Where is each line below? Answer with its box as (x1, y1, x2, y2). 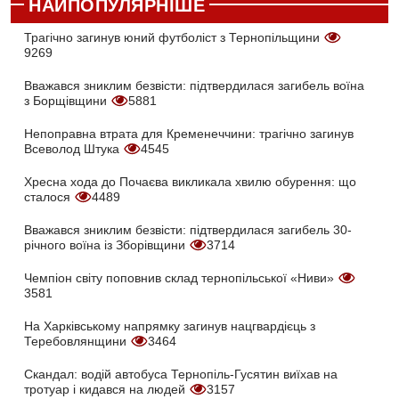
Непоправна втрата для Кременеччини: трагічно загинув (24, 126, 354, 142)
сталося (24, 190, 74, 205)
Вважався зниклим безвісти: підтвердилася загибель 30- (24, 223, 352, 238)
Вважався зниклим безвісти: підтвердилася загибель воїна (24, 78, 364, 94)
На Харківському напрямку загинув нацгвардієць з (24, 319, 315, 334)
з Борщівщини (24, 94, 110, 109)
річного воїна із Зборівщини (24, 238, 189, 253)
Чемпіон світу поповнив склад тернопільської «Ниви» (24, 271, 338, 286)
